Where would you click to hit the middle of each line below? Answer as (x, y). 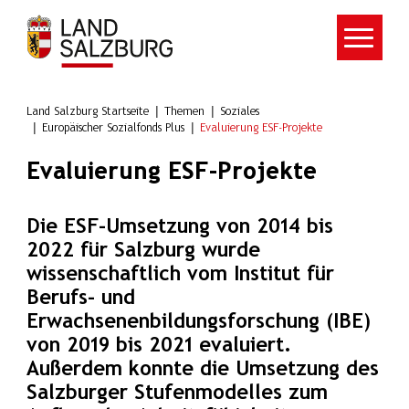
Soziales (239, 111)
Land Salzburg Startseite (87, 111)
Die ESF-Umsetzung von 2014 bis (179, 227)
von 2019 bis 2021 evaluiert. (158, 346)
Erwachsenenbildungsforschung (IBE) (198, 322)
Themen (184, 111)
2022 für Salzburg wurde (143, 251)
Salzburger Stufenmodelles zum (177, 393)
